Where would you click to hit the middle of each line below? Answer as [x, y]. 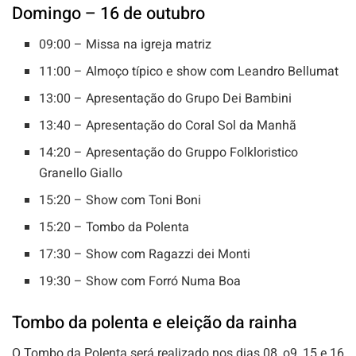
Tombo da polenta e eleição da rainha [155, 323]
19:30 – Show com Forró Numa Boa [140, 282]
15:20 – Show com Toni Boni [120, 201]
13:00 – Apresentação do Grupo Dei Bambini [166, 99]
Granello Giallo [81, 174]
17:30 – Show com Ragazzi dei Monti [145, 255]
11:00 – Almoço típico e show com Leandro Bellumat [189, 72]
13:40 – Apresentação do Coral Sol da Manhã [168, 126]
